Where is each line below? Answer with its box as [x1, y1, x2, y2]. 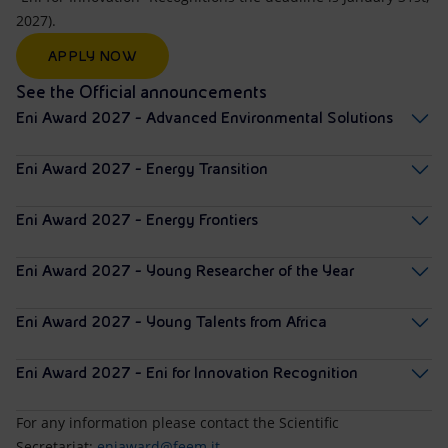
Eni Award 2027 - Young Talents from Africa [16, 312, 327, 332]
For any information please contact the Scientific [16, 413, 339, 433]
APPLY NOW [48, 48, 138, 65]
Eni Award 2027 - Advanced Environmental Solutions [16, 108, 393, 128]
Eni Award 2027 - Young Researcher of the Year [16, 261, 354, 281]
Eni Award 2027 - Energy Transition [16, 159, 268, 179]
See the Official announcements [16, 81, 267, 103]
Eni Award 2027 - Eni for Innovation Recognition [16, 363, 358, 383]
